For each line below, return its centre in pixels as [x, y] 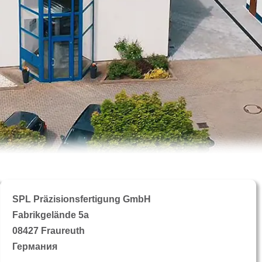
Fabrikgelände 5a [51, 215]
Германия [35, 247]
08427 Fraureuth [49, 231]
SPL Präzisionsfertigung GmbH [82, 199]
